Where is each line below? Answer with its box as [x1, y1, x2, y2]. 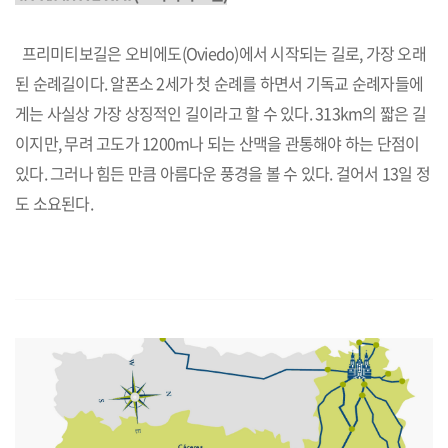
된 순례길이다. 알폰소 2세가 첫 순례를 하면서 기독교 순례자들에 [15, 71, 423, 95]
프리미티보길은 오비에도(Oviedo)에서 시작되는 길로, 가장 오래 [15, 41, 426, 65]
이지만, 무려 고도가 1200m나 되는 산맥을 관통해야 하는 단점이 [15, 131, 420, 155]
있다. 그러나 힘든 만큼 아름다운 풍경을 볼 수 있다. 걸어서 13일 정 [15, 161, 430, 185]
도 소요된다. [15, 191, 93, 215]
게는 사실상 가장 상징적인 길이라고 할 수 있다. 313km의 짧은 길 [15, 101, 426, 125]
